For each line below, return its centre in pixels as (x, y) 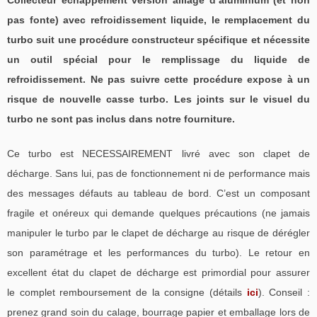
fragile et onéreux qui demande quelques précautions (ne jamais (158, 213)
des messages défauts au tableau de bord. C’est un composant (158, 193)
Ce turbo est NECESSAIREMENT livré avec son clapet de (158, 153)
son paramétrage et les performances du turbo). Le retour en (158, 252)
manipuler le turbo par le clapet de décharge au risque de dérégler (158, 232)
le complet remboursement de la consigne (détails (127, 292)
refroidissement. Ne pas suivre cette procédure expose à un (158, 79)
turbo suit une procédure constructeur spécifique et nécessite (158, 39)
